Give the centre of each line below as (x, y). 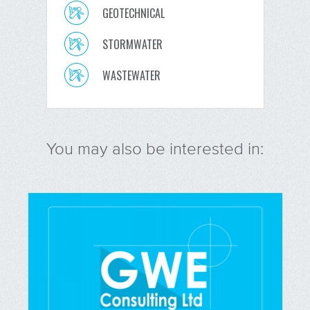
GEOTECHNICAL (133, 13)
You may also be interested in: (155, 148)
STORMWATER (132, 44)
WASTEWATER (131, 75)
